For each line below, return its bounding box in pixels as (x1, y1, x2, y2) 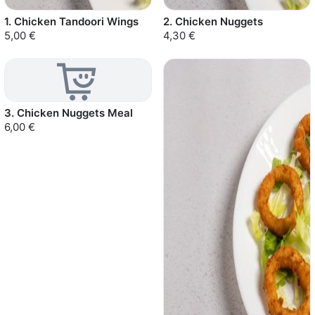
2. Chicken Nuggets (163, 15, 263, 28)
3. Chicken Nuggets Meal (4, 106, 133, 120)
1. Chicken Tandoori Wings (4, 15, 139, 28)
